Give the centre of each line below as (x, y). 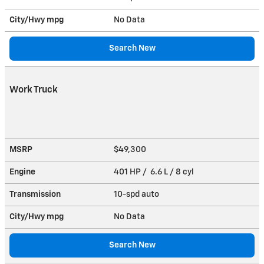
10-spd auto (137, 194)
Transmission (35, 194)
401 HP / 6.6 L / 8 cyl (155, 172)
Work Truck (34, 90)
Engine (22, 172)
